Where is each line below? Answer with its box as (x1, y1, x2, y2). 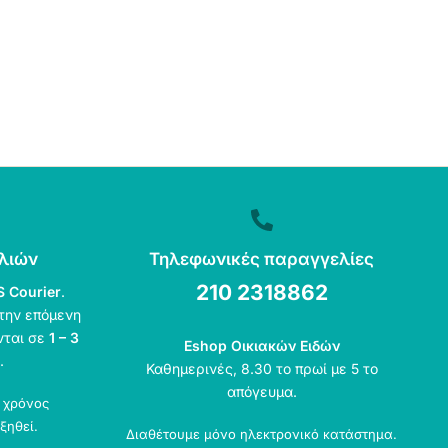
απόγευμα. (226, 383, 297, 400)
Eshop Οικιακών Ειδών (183, 337, 340, 354)
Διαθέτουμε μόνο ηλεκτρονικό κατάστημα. (126, 426, 398, 442)
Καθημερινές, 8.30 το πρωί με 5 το (145, 360, 378, 377)
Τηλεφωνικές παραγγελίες (149, 249, 375, 269)
